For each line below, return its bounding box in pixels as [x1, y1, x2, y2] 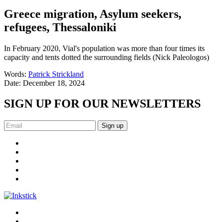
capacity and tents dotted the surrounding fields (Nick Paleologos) [4, 53, 209, 61]
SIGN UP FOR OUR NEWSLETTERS [4, 97, 201, 111]
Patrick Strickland [28, 69, 84, 78]
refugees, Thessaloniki [4, 20, 116, 34]
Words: [4, 69, 28, 78]
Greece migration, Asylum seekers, [4, 7, 181, 20]
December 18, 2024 [23, 78, 85, 87]
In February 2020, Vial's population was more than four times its [4, 44, 205, 53]
